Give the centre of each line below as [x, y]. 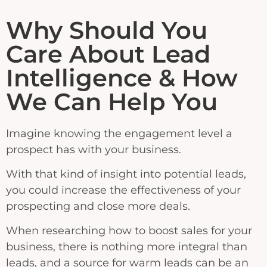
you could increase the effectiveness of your [123, 190]
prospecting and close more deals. [100, 206]
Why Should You [107, 30]
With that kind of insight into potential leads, [126, 174]
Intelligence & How [122, 77]
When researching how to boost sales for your [129, 231]
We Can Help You [112, 101]
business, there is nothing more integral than [127, 247]
